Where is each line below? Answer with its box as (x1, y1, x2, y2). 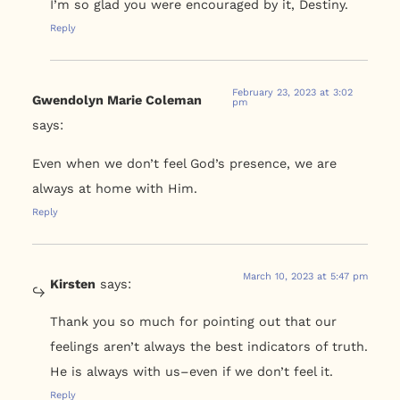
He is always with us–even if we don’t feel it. (49, 364, 333, 379)
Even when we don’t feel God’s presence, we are (31, 155, 337, 171)
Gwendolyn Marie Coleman (31, 93, 202, 108)
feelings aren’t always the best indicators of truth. (49, 339, 368, 354)
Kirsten (49, 276, 96, 291)
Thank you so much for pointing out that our (49, 314, 337, 329)
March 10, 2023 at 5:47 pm (243, 270, 369, 282)
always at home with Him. (31, 180, 197, 196)
